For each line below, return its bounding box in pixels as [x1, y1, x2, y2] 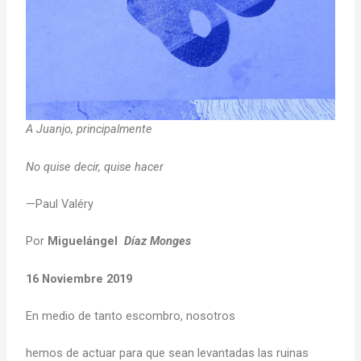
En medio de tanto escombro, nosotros [26, 309, 236, 324]
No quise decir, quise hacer [26, 159, 164, 174]
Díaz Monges [124, 234, 195, 249]
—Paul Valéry [26, 196, 94, 211]
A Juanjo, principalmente [26, 122, 153, 137]
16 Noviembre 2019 [26, 271, 133, 286]
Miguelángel [48, 234, 125, 249]
